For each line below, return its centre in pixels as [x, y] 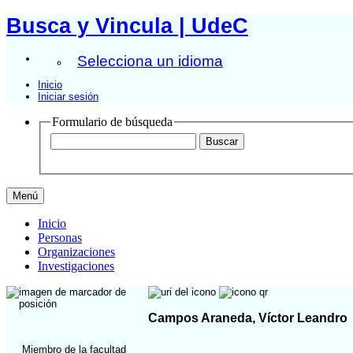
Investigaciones [76, 266]
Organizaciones [76, 252]
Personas [60, 238]
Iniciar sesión [68, 96]
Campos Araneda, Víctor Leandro [248, 318]
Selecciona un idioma [150, 61]
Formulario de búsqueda [112, 121]
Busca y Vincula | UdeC [127, 26]
